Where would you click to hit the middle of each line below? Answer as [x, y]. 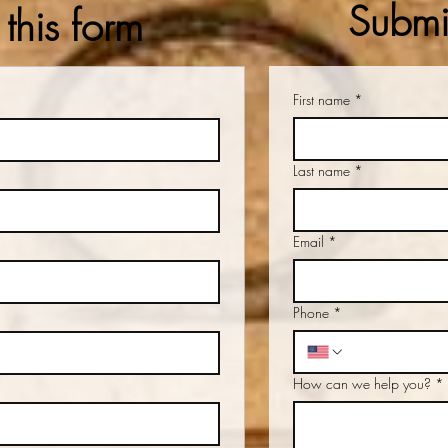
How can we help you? [362, 383]
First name [321, 99]
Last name [321, 170]
